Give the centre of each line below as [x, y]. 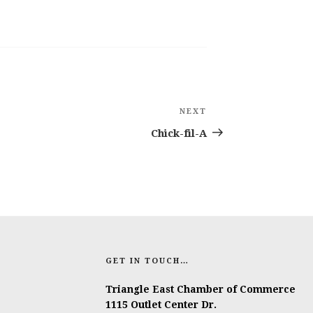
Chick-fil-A [179, 133]
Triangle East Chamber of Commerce [200, 289]
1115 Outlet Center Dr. [161, 304]
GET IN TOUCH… [147, 261]
